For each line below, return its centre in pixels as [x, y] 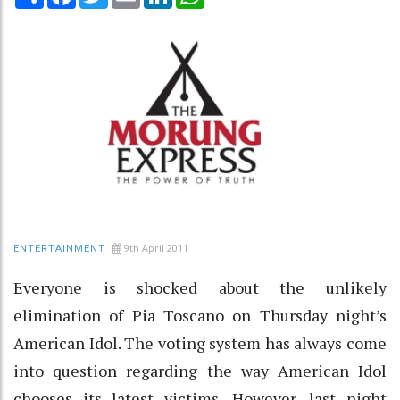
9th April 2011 [156, 247]
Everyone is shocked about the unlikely [200, 287]
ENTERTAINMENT [59, 248]
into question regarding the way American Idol [200, 370]
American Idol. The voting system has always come [200, 342]
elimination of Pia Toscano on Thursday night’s [200, 315]
